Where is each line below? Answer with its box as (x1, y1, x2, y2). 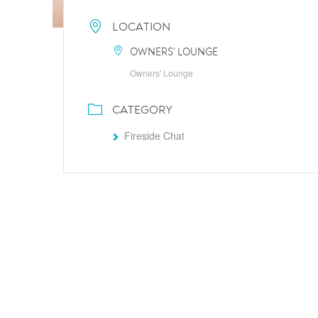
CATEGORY (112, 105, 172, 117)
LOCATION (112, 21, 170, 33)
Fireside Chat (124, 128, 185, 143)
